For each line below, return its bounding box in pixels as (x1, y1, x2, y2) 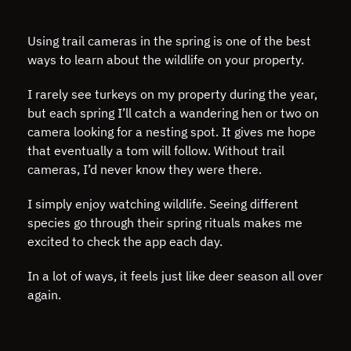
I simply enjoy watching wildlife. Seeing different (27, 195, 299, 212)
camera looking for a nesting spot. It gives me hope (27, 123, 316, 139)
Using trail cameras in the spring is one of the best (27, 32, 311, 49)
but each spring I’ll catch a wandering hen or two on (27, 104, 319, 121)
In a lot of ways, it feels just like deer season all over (27, 267, 323, 284)
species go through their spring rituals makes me (27, 214, 302, 230)
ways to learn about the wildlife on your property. (27, 51, 307, 67)
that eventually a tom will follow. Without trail (27, 142, 284, 158)
